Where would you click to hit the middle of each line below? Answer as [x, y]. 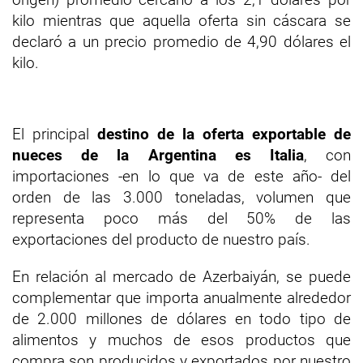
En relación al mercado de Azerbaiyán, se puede [181, 277]
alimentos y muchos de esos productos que [181, 340]
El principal [55, 134]
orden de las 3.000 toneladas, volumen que [181, 197]
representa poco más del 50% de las [181, 218]
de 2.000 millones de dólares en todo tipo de [181, 319]
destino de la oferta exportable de [224, 134]
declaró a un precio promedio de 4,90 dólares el [181, 42]
